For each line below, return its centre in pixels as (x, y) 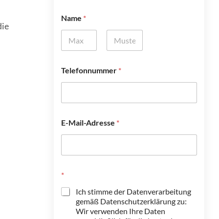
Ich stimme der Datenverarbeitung (133, 191)
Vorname (74, 55)
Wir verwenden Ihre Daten (120, 211)
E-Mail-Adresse (88, 122)
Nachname (123, 55)
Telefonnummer (89, 70)
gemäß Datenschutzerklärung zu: (131, 201)
